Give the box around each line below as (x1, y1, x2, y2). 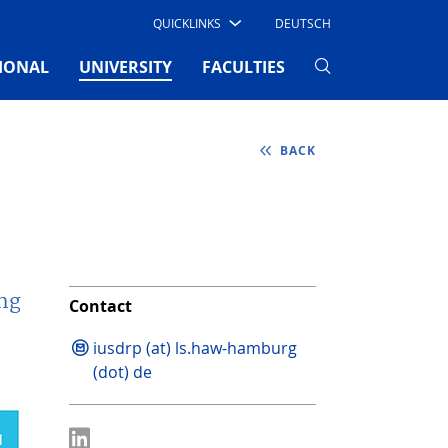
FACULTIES (202, 55, 285, 78)
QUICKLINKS (152, 15, 221, 31)
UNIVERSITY (79, 55, 172, 78)
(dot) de (92, 360, 152, 383)
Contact (68, 294, 132, 317)
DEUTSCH (275, 15, 331, 31)
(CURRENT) (171, 54, 256, 77)
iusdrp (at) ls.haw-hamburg (92, 336, 297, 359)
